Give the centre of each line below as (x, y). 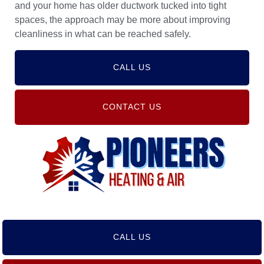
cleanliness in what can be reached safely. (103, 34)
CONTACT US (132, 107)
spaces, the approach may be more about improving (123, 19)
